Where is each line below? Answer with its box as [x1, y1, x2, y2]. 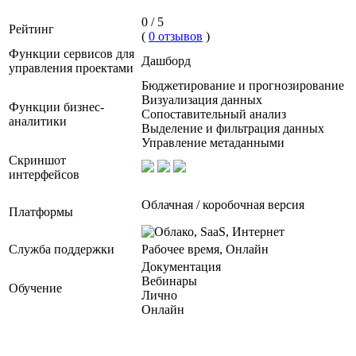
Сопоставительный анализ [141, 107, 286, 122]
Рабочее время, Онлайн [141, 242, 269, 257]
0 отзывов [149, 29, 203, 44]
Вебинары [141, 274, 197, 288]
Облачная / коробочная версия [141, 198, 304, 212]
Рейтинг [9, 22, 54, 37]
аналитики [9, 114, 67, 129]
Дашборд [141, 54, 191, 68]
